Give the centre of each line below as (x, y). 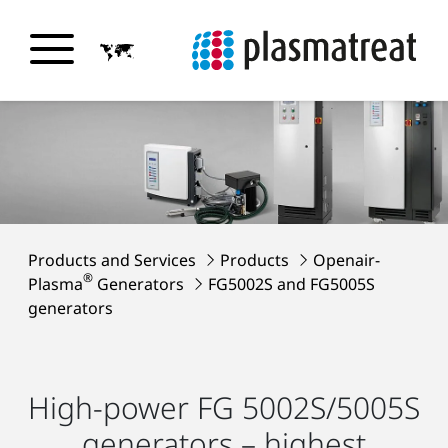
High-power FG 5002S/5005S (224, 407)
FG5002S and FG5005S (291, 283)
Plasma (55, 283)
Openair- (346, 259)
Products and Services (114, 259)
